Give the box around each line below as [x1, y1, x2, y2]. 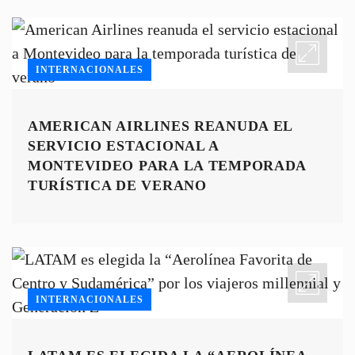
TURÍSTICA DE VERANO [28, 177, 207, 194]
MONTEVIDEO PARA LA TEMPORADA [28, 158, 307, 174]
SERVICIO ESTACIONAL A [28, 138, 219, 155]
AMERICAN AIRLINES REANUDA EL [28, 118, 293, 135]
